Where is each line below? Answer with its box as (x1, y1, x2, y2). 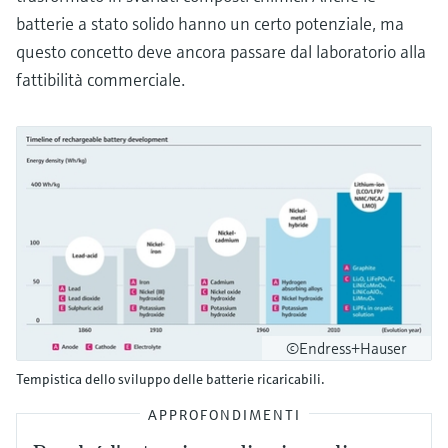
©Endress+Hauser (286, 337, 407, 358)
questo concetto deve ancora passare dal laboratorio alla (16, 39, 426, 63)
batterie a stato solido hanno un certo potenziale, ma (16, 11, 404, 35)
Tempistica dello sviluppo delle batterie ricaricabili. (16, 369, 325, 388)
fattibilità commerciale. (16, 67, 185, 91)
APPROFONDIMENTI (147, 405, 301, 424)
